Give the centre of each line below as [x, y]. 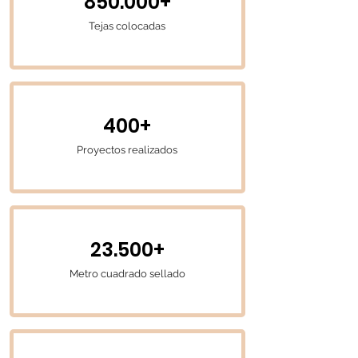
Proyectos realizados [127, 150]
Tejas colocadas [127, 26]
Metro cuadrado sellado [127, 274]
